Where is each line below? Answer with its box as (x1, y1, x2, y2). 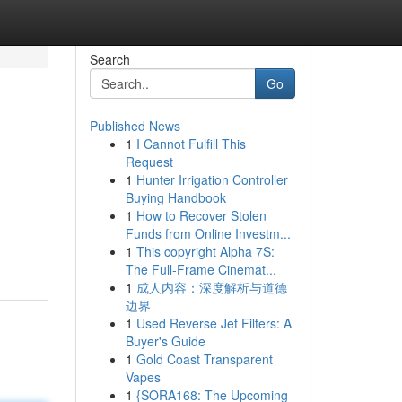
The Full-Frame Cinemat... (125, 260, 276, 278)
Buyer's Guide (125, 332, 205, 350)
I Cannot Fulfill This (135, 135, 246, 153)
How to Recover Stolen (135, 206, 267, 224)
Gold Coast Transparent (135, 350, 273, 368)
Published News (89, 117, 180, 135)
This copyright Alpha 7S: (135, 242, 275, 260)
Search (89, 50, 130, 68)
